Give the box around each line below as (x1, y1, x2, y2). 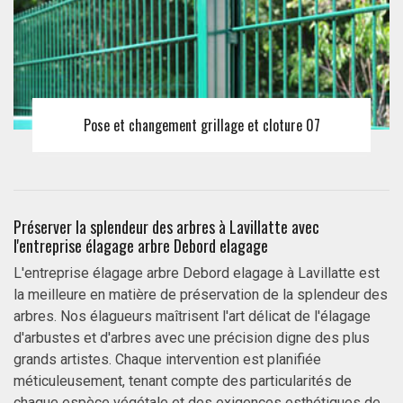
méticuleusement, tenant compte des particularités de (13, 372, 352, 390)
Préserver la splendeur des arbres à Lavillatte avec (13, 215, 319, 239)
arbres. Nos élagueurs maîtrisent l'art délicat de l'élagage (13, 308, 371, 326)
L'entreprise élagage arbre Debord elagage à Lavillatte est (13, 264, 380, 282)
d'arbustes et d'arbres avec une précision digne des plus (13, 329, 370, 347)
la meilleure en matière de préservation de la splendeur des (13, 286, 388, 304)
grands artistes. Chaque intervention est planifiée (13, 351, 321, 369)
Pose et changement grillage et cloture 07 (83, 113, 320, 136)
